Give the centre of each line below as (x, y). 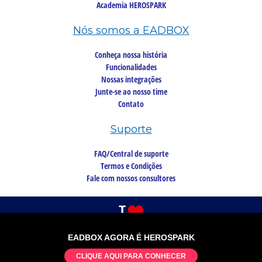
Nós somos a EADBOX (131, 31)
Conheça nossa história (131, 54)
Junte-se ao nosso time (131, 91)
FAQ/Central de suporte (131, 153)
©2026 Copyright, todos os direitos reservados (131, 242)
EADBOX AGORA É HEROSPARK (131, 237)
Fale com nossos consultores (131, 178)
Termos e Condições (131, 166)
